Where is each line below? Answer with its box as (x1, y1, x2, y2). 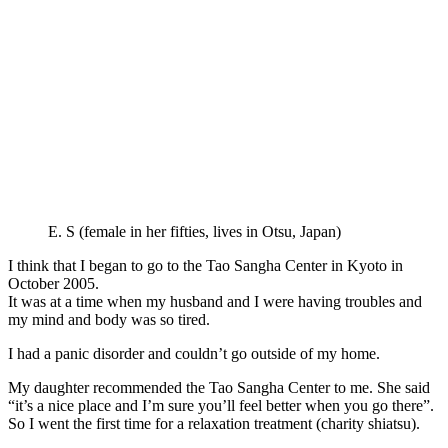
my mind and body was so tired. (8, 310, 210, 328)
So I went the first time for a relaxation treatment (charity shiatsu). (8, 414, 420, 432)
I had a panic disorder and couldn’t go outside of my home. (8, 344, 380, 362)
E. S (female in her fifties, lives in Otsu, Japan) (48, 222, 341, 240)
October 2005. (8, 274, 99, 292)
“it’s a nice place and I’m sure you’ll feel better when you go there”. (8, 396, 434, 414)
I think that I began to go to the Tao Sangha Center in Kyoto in (8, 256, 403, 274)
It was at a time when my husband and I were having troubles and (8, 292, 422, 310)
